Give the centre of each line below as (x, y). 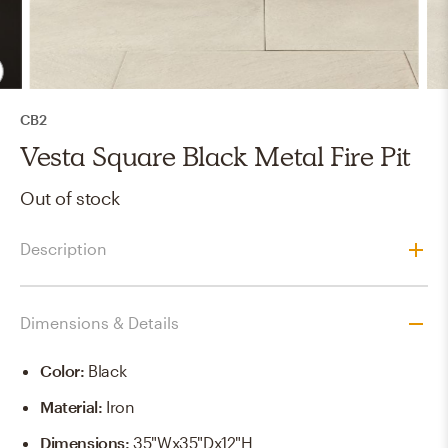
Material (69, 407)
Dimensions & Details (99, 323)
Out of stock (70, 197)
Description (63, 249)
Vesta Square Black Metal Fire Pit (215, 156)
